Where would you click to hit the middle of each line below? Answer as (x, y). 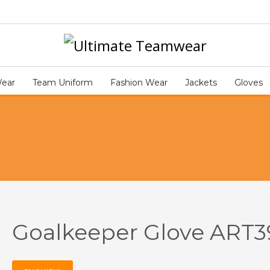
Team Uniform (62, 83)
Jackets (201, 83)
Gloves (248, 83)
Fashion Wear (139, 83)
